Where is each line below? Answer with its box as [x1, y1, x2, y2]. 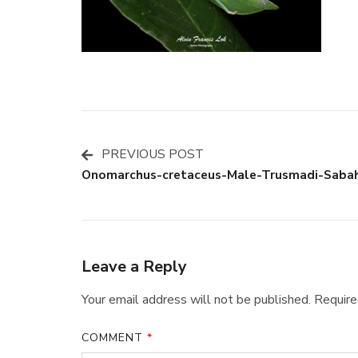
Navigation [81, 198, 225, 237]
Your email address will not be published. [82, 291, 311, 308]
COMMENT [82, 330, 147, 345]
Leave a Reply [82, 256, 187, 277]
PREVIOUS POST [101, 145, 204, 162]
